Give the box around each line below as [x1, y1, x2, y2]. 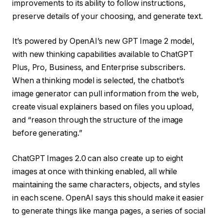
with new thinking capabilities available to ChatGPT [12, 50, 194, 59]
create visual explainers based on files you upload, [12, 102, 194, 112]
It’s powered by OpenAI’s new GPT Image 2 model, [12, 36, 195, 46]
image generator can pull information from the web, [12, 89, 200, 99]
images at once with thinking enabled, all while [12, 166, 178, 176]
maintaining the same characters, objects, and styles [12, 180, 200, 189]
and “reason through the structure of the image [12, 115, 183, 125]
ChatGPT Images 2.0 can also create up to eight [12, 153, 183, 163]
